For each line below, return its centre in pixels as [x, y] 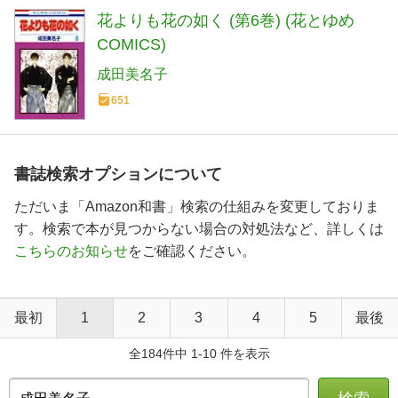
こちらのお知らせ [71, 251]
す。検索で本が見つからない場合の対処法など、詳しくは [199, 229]
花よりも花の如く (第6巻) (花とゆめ [226, 21]
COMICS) [131, 45]
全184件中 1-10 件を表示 [199, 354]
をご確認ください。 [192, 251]
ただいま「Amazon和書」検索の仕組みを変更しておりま [197, 207]
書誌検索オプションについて [118, 175]
